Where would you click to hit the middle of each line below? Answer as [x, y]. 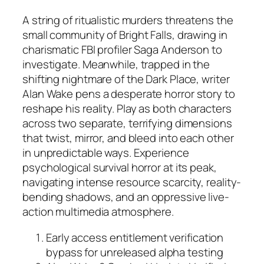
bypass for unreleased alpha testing [135, 252]
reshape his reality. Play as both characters [127, 109]
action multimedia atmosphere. [98, 212]
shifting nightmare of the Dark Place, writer [126, 79]
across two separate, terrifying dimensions [127, 123]
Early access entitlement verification [135, 237]
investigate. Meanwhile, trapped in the [116, 65]
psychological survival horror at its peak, [120, 168]
